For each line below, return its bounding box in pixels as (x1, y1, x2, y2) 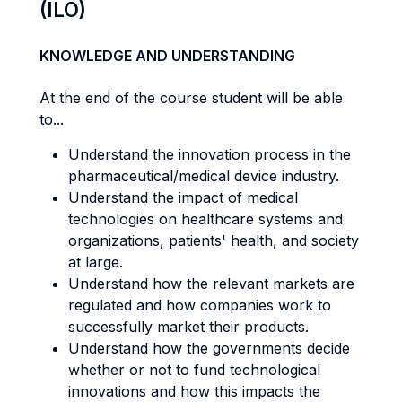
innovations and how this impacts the (68, 382, 320, 400)
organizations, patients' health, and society (68, 232, 359, 249)
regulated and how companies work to (68, 296, 331, 314)
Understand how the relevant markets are (68, 275, 354, 293)
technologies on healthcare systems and (68, 210, 343, 228)
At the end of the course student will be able (39, 89, 343, 107)
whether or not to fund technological (68, 361, 320, 379)
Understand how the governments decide (68, 339, 350, 357)
